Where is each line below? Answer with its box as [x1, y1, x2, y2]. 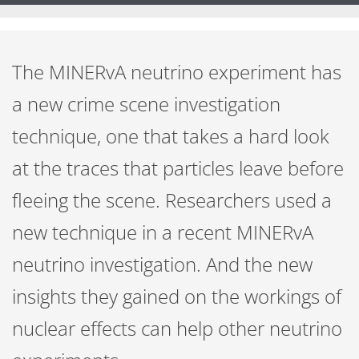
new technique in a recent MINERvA [12, 219, 313, 245]
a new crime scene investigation [12, 91, 280, 117]
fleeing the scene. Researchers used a [12, 187, 332, 213]
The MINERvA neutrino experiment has [12, 58, 341, 85]
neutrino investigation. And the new [12, 251, 313, 277]
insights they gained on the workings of [12, 283, 341, 309]
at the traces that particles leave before [12, 155, 344, 181]
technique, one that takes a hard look [12, 123, 329, 149]
